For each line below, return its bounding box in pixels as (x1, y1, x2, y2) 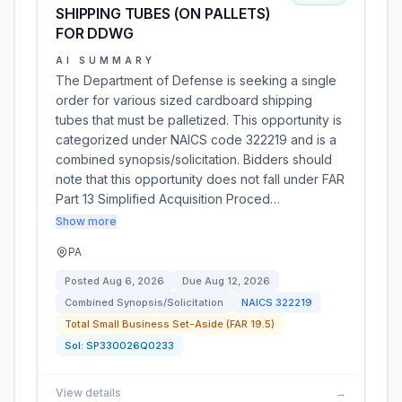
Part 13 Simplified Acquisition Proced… (56, 191, 280, 206)
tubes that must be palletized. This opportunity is (56, 112, 342, 127)
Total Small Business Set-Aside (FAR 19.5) (65, 318, 275, 330)
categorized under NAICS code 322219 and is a (56, 132, 336, 147)
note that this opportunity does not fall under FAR (56, 171, 345, 187)
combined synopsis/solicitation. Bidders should (56, 152, 332, 167)
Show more (56, 214, 117, 228)
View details (56, 386, 121, 399)
